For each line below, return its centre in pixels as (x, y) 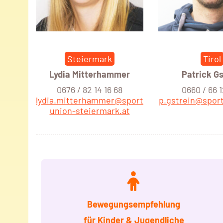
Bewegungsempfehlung (134, 204)
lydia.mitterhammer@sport (90, 100)
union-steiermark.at (90, 111)
